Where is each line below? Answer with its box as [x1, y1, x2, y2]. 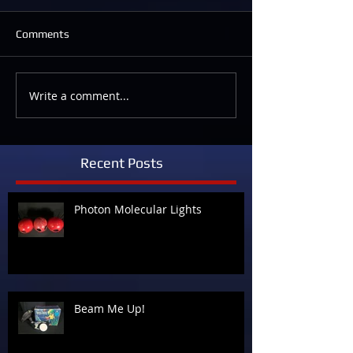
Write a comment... [29, 87, 129, 103]
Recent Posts [80, 154, 163, 172]
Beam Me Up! [74, 301, 145, 317]
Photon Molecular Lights [74, 202, 202, 217]
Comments [16, 28, 69, 41]
